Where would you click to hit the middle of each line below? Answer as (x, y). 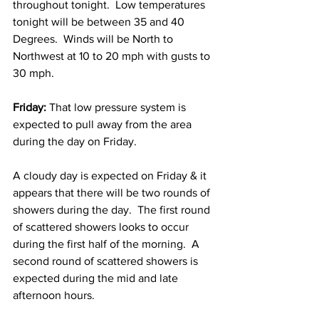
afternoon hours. (57, 295)
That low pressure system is (117, 107)
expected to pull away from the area (104, 124)
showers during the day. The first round (113, 210)
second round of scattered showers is (107, 261)
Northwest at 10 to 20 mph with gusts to (113, 56)
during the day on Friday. (78, 141)
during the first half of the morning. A (108, 244)
